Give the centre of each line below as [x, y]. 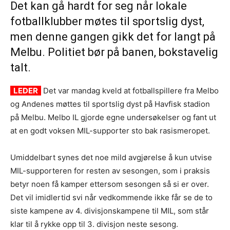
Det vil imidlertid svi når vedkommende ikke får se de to [111, 197]
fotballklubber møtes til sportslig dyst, [107, 21]
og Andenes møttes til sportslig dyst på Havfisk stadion [110, 104]
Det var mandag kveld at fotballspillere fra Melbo [130, 90]
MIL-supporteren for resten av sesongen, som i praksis [110, 170]
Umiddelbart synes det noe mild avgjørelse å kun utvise [111, 157]
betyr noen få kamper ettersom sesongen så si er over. [110, 184]
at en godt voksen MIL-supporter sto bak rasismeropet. [110, 130]
